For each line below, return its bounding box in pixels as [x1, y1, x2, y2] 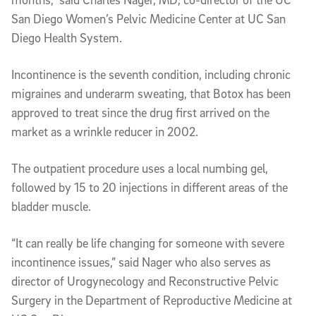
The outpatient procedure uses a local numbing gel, [11, 160, 268, 176]
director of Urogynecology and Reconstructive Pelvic [11, 273, 279, 288]
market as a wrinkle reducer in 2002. [11, 123, 201, 139]
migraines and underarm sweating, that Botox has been [11, 85, 291, 101]
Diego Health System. [11, 30, 122, 45]
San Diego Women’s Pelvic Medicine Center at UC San [11, 11, 286, 26]
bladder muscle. [11, 198, 94, 214]
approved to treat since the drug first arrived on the [11, 104, 269, 120]
